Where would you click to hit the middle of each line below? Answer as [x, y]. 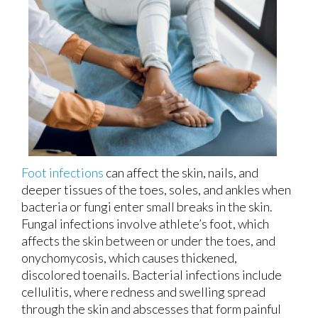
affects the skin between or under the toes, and [148, 240]
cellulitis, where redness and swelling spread [143, 291]
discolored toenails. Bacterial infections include [152, 274]
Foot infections [62, 172]
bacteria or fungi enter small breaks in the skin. [147, 206]
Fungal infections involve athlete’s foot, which [145, 223]
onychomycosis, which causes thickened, [129, 257]
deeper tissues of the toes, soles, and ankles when [156, 189]
